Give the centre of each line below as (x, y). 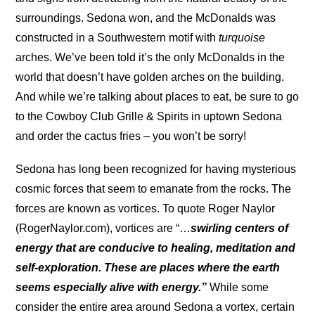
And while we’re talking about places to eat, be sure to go (157, 97)
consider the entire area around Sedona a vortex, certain (155, 307)
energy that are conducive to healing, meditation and (156, 248)
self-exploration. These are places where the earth (148, 268)
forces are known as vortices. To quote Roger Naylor (146, 209)
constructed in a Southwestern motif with (117, 38)
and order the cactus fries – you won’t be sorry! (131, 136)
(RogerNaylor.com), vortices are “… (103, 229)
